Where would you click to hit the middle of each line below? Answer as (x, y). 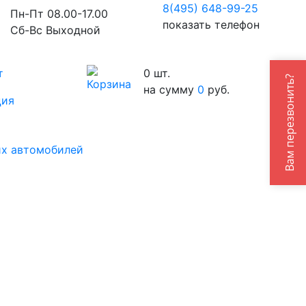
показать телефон (211, 25)
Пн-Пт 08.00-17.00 (59, 14)
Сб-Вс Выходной (55, 30)
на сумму (171, 90)
